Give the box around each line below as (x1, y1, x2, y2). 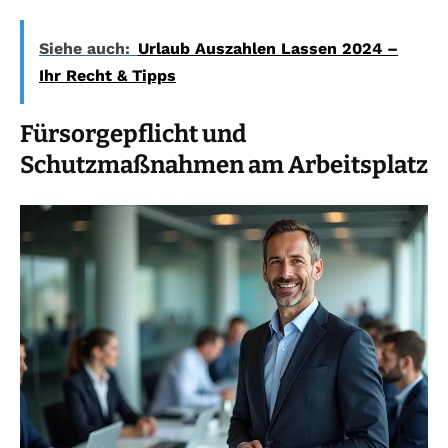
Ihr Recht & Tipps (39, 65, 176, 85)
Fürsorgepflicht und (20, 119, 247, 148)
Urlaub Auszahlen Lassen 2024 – (138, 38, 398, 58)
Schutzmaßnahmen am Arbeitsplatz (20, 150, 428, 179)
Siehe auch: (39, 38, 130, 58)
